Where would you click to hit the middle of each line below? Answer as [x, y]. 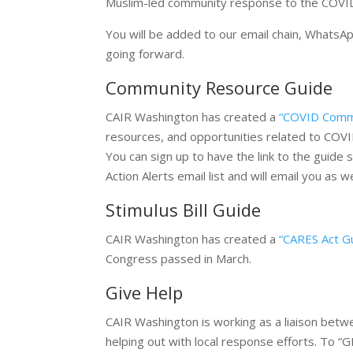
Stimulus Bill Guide [184, 210]
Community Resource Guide [219, 87]
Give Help [145, 292]
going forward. [145, 54]
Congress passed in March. [179, 258]
